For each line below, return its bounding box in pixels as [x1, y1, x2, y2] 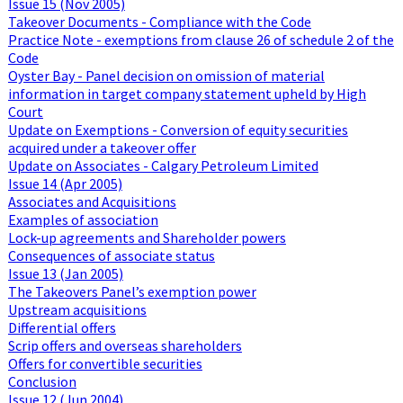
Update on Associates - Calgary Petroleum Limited [7, 156, 318, 175]
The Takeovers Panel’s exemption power [7, 282, 256, 300]
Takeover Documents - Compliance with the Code [7, 12, 311, 31]
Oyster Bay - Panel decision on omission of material [7, 66, 325, 85]
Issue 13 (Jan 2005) [7, 264, 123, 282]
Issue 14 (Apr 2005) [7, 174, 122, 193]
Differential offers [7, 318, 116, 336]
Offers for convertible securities [7, 354, 202, 372]
